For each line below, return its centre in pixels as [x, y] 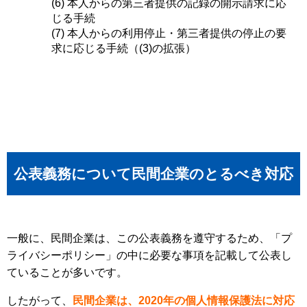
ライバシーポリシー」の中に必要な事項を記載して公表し [149, 255]
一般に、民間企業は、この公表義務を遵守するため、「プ [149, 238]
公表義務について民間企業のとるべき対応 [153, 173]
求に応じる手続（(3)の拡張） [124, 48]
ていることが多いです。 [67, 272]
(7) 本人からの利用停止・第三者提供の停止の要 [169, 33]
